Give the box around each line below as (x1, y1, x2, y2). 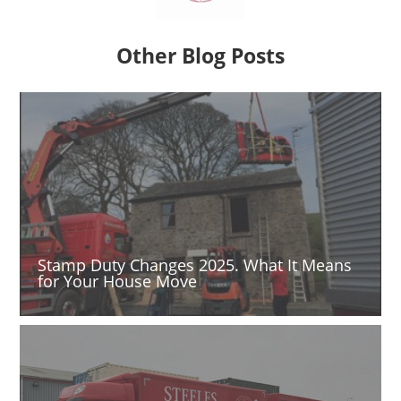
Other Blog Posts (116, 41, 285, 71)
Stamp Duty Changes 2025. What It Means (38, 254, 353, 277)
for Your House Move (38, 270, 198, 293)
